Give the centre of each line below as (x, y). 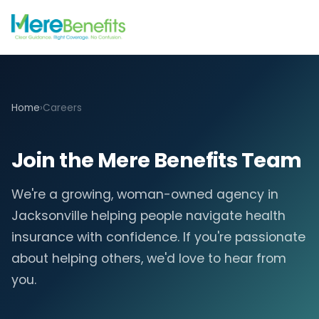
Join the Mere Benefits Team (157, 160)
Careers (62, 108)
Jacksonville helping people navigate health (148, 216)
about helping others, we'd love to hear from (149, 258)
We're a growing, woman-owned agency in (145, 194)
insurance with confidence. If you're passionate (158, 237)
